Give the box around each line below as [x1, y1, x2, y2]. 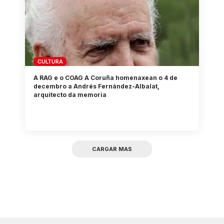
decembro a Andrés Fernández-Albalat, [33, 82, 160, 90]
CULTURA [37, 57, 63, 65]
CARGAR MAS [92, 145, 132, 153]
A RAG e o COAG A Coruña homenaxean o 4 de [33, 73, 178, 81]
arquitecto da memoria [33, 90, 107, 98]
